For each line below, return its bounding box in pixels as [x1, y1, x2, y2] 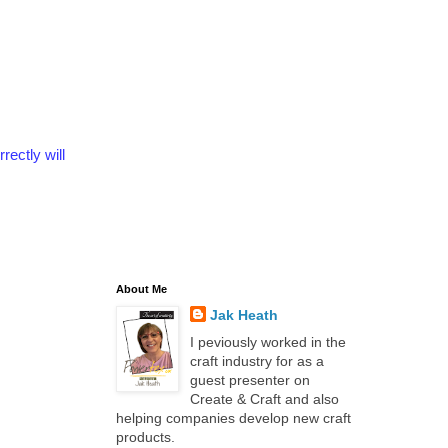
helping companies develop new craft [116, 410, 351, 426]
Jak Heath [209, 307, 278, 323]
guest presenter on [189, 372, 310, 388]
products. [116, 429, 175, 445]
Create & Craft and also [189, 391, 339, 407]
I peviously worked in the [189, 334, 346, 350]
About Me [116, 283, 167, 295]
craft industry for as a [189, 353, 324, 369]
